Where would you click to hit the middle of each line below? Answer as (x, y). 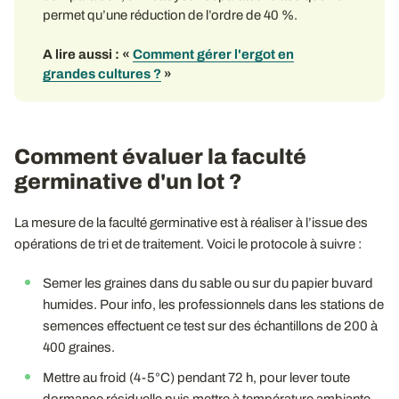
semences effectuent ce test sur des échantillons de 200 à (210, 326)
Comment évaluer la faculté (160, 156)
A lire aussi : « (88, 54)
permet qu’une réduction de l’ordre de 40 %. (170, 15)
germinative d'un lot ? (128, 181)
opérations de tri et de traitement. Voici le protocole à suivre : (188, 244)
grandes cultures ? (102, 73)
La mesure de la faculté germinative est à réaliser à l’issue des (191, 222)
